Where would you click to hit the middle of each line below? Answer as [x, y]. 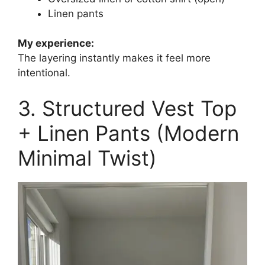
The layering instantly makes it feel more [114, 58]
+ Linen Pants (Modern [128, 133]
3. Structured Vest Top [127, 108]
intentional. [44, 73]
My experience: [56, 43]
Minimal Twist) [87, 158]
